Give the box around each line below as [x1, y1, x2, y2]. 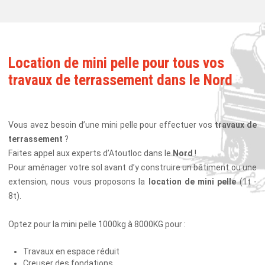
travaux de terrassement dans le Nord [8, 71, 232, 89]
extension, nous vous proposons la [8, 176, 148, 186]
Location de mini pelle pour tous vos [8, 54, 224, 72]
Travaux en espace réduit [23, 246, 119, 256]
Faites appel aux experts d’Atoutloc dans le [8, 148, 173, 158]
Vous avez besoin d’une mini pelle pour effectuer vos [8, 119, 215, 130]
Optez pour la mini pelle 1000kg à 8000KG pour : [8, 219, 186, 229]
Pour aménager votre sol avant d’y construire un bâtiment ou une [8, 162, 257, 172]
